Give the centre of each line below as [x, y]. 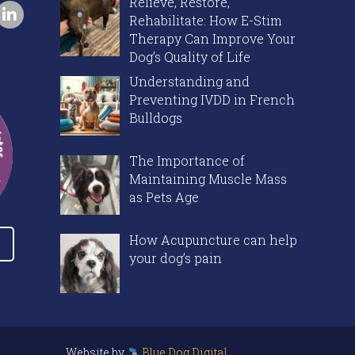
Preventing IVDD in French [212, 99]
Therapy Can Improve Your [212, 38]
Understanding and [189, 81]
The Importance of [187, 160]
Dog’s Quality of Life [190, 56]
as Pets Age [166, 197]
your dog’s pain [176, 258]
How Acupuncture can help [213, 239]
